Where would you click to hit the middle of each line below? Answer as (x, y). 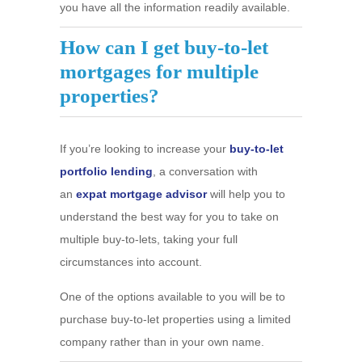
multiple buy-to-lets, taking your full (149, 239)
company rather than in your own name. (162, 342)
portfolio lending (106, 171)
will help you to (246, 194)
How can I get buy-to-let (164, 47)
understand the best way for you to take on (169, 217)
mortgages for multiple (159, 72)
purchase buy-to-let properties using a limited (175, 319)
